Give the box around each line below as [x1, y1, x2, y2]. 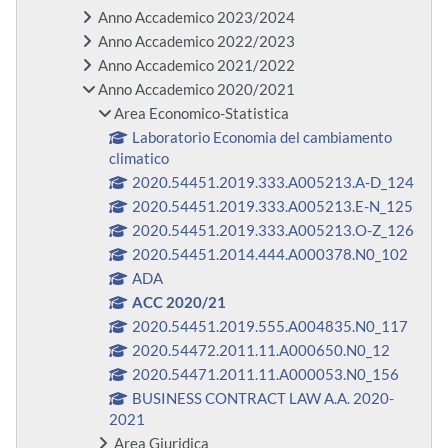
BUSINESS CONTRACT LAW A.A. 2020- [132, 390, 395, 408]
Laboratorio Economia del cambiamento [132, 129, 393, 147]
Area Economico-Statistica [114, 105, 289, 123]
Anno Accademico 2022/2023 [98, 33, 295, 51]
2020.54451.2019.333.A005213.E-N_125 [132, 198, 414, 216]
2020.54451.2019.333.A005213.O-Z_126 [132, 222, 415, 240]
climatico [109, 150, 169, 168]
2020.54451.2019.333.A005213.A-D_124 [132, 174, 415, 192]
